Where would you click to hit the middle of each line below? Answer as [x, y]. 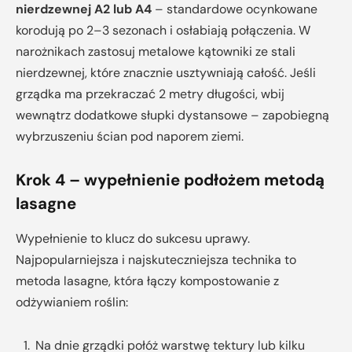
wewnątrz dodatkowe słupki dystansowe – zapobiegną [172, 115]
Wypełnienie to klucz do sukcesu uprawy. [133, 238]
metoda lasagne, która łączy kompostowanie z [147, 280]
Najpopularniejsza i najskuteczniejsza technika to [156, 259]
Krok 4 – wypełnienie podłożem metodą [170, 180]
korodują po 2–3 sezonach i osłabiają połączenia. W [163, 30]
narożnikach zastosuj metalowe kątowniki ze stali [156, 51]
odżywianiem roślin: [72, 302]
